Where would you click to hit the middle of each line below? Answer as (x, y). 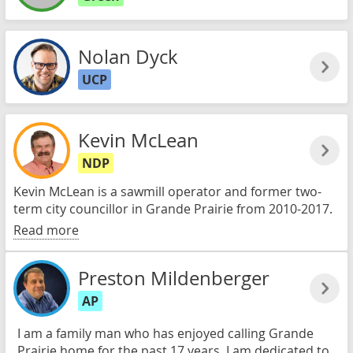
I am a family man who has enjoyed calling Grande (165, 333)
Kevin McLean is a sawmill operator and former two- (167, 191)
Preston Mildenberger (174, 278)
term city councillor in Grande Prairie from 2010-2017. (173, 209)
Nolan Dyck (128, 57)
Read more (46, 230)
